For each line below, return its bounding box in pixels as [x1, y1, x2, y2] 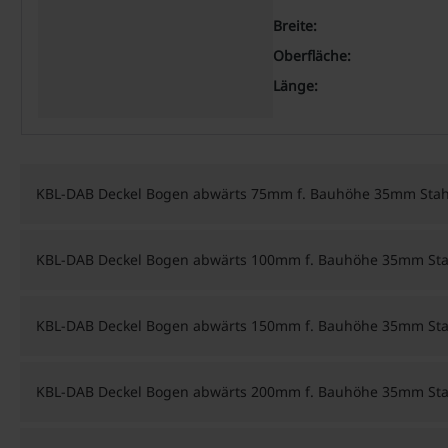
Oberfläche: [273, 46, 351, 65]
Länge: [273, 76, 318, 95]
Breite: [273, 16, 317, 35]
